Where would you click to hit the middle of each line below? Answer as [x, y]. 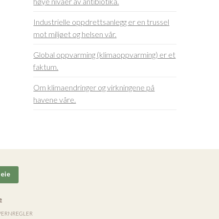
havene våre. [55, 100]
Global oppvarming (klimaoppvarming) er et [105, 55]
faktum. [46, 67]
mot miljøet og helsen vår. [75, 34]
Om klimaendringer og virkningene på [94, 88]
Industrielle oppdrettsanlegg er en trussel [101, 22]
